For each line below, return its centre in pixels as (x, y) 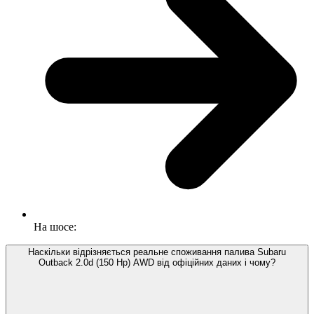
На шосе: (55, 227)
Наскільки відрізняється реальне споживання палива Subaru (157, 252)
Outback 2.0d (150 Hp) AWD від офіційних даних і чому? (157, 263)
